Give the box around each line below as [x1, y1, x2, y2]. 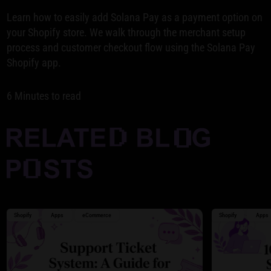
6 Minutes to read [7, 90, 82, 103]
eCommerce [82, 212, 112, 219]
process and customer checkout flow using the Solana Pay [7, 41, 256, 54]
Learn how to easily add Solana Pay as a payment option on [7, 11, 263, 24]
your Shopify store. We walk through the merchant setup [7, 26, 246, 39]
